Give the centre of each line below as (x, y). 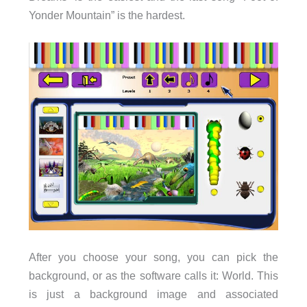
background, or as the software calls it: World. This (153, 275)
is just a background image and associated (153, 294)
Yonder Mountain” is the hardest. (107, 15)
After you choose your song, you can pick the (153, 257)
